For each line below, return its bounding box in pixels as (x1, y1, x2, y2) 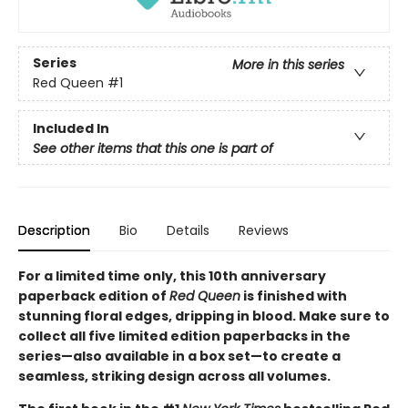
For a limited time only (18, 266, 173, 285)
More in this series (232, 56, 344, 75)
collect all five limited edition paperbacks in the (18, 326, 351, 345)
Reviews (239, 220, 289, 240)
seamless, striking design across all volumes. (18, 366, 331, 385)
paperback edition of (18, 286, 169, 305)
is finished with (240, 286, 347, 305)
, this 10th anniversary (173, 266, 326, 285)
